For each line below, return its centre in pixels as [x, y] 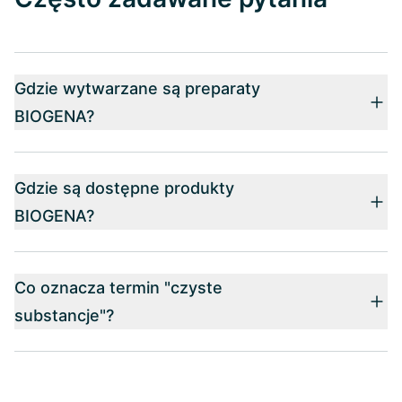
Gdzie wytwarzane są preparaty [137, 88]
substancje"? [64, 315]
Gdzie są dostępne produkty [124, 188]
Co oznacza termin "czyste [118, 287]
